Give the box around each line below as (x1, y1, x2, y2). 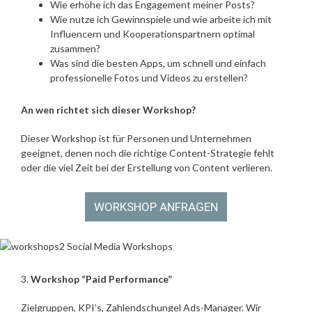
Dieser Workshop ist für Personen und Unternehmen (21, 132, 251, 144)
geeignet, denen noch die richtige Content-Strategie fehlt (21, 147, 274, 159)
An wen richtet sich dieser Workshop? (21, 104, 196, 116)
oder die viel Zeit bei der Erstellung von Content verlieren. (21, 162, 272, 173)
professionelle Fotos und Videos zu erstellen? (50, 71, 248, 84)
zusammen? (50, 42, 100, 54)
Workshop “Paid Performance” (31, 272, 172, 285)
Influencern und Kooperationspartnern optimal (50, 27, 255, 40)
